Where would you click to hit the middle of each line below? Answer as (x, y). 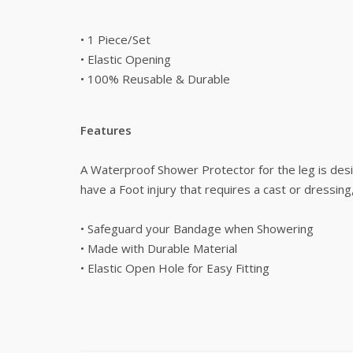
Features (106, 130)
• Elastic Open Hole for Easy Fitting (175, 268)
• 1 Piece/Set (115, 39)
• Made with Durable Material (159, 248)
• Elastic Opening (126, 59)
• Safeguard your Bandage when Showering (197, 229)
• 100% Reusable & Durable (155, 79)
